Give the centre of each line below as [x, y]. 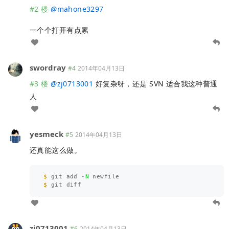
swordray [48, 68]
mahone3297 [80, 9]
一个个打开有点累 [59, 30]
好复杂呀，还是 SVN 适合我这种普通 [155, 84]
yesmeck [47, 134]
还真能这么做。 [55, 150]
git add [66, 177]
